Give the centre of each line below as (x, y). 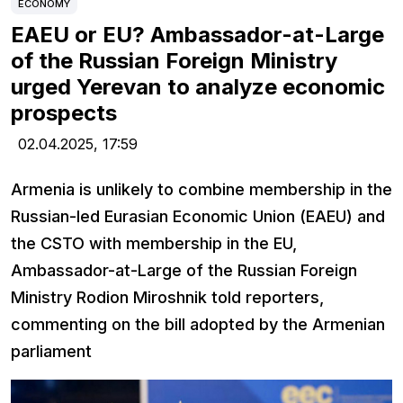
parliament (51, 352)
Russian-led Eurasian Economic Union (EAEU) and (198, 217)
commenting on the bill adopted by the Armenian (198, 325)
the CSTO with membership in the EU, (154, 244)
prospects (64, 113)
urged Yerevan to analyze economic (198, 87)
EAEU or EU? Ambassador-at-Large (197, 35)
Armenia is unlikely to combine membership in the (201, 190)
